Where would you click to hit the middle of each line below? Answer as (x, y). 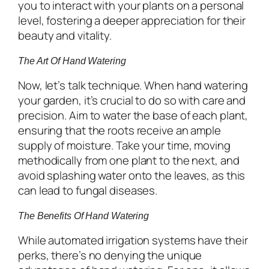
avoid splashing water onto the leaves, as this (132, 175)
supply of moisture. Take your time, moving (124, 145)
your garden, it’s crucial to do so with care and (132, 100)
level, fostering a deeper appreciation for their (132, 20)
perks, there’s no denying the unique (110, 255)
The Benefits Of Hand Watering (84, 215)
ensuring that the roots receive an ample (119, 130)
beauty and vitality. (65, 35)
